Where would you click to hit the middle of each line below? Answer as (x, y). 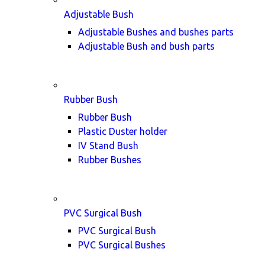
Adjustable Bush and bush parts (146, 46)
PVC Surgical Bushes (122, 245)
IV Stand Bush (108, 146)
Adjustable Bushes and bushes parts (156, 32)
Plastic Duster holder (123, 131)
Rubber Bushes (110, 160)
